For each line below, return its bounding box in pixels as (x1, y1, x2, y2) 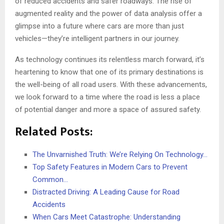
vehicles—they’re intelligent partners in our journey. (15, 33, 179, 43)
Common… (32, 174, 68, 184)
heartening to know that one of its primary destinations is (15, 67, 203, 76)
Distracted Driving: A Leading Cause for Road (32, 187, 179, 196)
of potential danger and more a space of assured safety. (15, 104, 201, 114)
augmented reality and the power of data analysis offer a (15, 8, 202, 18)
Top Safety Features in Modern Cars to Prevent (32, 162, 187, 171)
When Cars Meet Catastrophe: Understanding (32, 212, 180, 221)
